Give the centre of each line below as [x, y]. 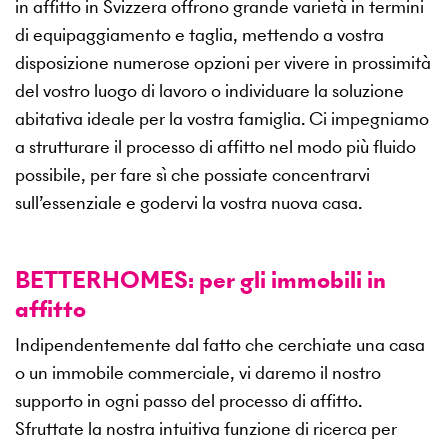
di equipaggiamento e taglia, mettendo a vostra [199, 35]
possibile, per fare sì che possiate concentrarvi [192, 175]
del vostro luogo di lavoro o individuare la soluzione [209, 91]
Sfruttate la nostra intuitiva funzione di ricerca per [206, 429]
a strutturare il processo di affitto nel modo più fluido [215, 147]
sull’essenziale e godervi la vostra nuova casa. [188, 203]
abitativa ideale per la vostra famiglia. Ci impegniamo [222, 119]
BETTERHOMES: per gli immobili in [200, 280]
